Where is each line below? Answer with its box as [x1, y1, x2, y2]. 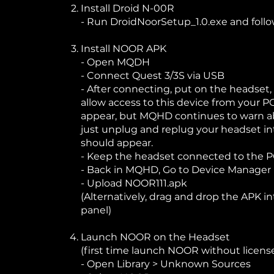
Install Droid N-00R [81, 2, 175, 14]
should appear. [81, 137, 154, 149]
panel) [81, 204, 112, 216]
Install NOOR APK [81, 43, 167, 54]
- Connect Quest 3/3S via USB [81, 70, 225, 81]
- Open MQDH [81, 56, 150, 68]
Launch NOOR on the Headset [81, 231, 231, 243]
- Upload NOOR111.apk [81, 177, 188, 189]
